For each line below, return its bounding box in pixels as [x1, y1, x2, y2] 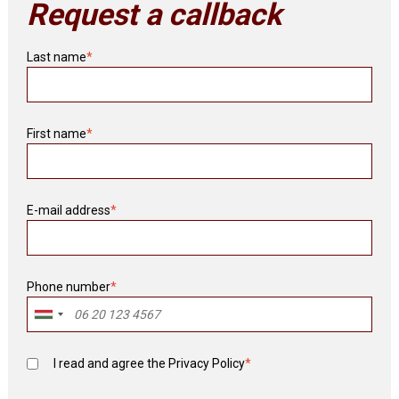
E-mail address [27, 203, 111, 217]
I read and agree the [53, 356, 169, 370]
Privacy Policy [168, 356, 246, 370]
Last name [27, 50, 87, 64]
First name [27, 126, 87, 141]
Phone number [27, 280, 111, 294]
